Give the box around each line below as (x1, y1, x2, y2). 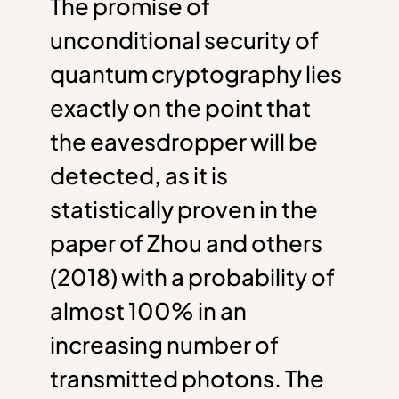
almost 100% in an (50, 295, 247, 325)
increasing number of (50, 329, 279, 359)
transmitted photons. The (50, 362, 324, 393)
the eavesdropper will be (50, 126, 318, 156)
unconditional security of (50, 24, 319, 54)
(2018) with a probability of (50, 261, 335, 291)
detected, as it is (50, 159, 228, 190)
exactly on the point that (50, 92, 311, 122)
